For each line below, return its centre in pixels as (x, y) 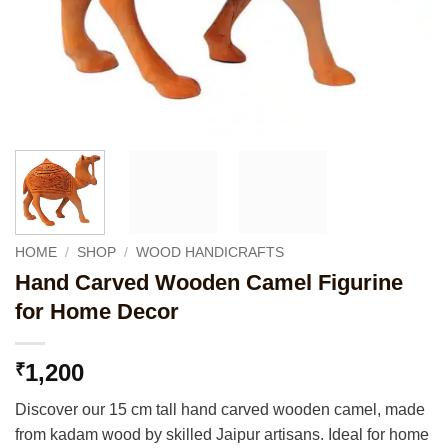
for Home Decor (97, 311)
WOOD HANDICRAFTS (210, 252)
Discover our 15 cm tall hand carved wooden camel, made (220, 409)
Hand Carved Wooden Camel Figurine (209, 282)
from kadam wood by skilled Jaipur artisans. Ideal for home (222, 434)
